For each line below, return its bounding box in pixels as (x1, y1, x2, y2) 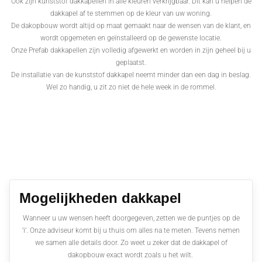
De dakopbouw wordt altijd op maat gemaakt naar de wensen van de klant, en (11, 21, 251, 30)
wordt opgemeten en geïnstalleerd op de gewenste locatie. (40, 33, 222, 42)
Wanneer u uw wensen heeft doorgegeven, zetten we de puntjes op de (22, 213, 240, 222)
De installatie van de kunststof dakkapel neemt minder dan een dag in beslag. (11, 70, 251, 79)
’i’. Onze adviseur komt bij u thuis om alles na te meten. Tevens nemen (22, 226, 240, 235)
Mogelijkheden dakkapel (19, 189, 181, 206)
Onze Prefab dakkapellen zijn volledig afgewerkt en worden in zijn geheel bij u (11, 46, 251, 54)
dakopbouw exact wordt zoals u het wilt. (67, 250, 195, 259)
